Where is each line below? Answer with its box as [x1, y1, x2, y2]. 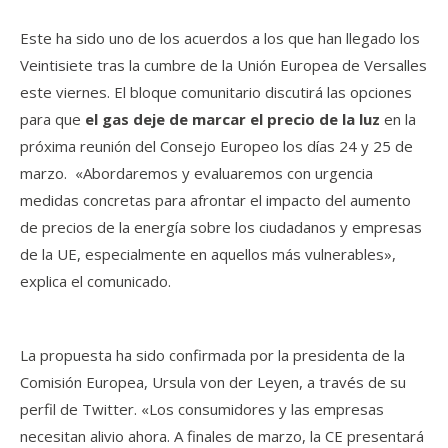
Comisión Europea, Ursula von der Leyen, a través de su [20, 372, 406, 392]
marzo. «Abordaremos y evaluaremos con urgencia [20, 163, 373, 183]
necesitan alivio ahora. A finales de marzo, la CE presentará [20, 426, 424, 446]
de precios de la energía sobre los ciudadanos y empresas [20, 217, 422, 237]
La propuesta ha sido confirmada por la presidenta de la [20, 345, 405, 365]
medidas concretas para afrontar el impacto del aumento [20, 190, 411, 210]
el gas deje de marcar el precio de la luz [85, 109, 380, 129]
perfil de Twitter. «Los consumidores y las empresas [20, 399, 384, 419]
